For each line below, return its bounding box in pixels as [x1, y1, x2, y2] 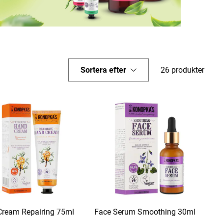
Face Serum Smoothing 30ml [94, 207, 195, 217]
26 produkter [161, 65, 204, 75]
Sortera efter [81, 65, 126, 75]
